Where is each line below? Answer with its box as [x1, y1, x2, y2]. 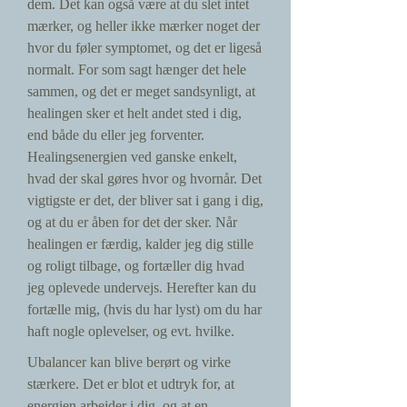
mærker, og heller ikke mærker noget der [27, 18, 260, 34]
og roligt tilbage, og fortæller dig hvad [27, 258, 244, 273]
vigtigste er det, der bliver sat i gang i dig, [27, 193, 263, 208]
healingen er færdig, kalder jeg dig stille [27, 236, 253, 252]
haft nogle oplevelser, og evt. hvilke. [27, 323, 234, 339]
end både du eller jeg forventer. [27, 127, 204, 143]
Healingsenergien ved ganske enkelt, [27, 149, 237, 164]
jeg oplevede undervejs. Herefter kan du [27, 280, 256, 295]
